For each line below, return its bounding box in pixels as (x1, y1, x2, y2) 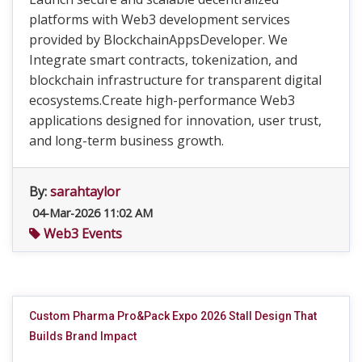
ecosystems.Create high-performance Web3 (29, 91, 295, 109)
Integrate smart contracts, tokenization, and (29, 51, 297, 69)
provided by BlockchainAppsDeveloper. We (29, 31, 288, 48)
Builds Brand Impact (29, 330, 137, 343)
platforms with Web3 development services (29, 11, 290, 28)
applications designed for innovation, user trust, (29, 112, 322, 129)
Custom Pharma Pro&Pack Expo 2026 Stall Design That (29, 309, 317, 322)
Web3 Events (40, 225, 122, 242)
